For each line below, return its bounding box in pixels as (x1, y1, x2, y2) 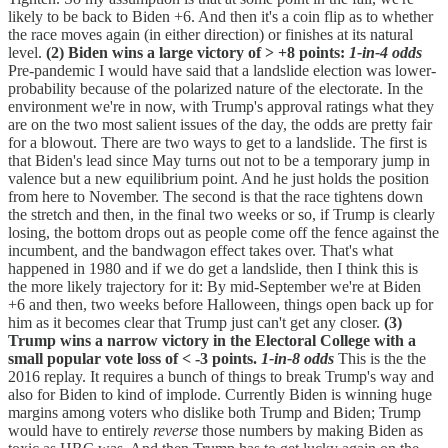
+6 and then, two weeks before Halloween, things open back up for (8, 296, 433, 314)
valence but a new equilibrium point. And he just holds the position (8, 170, 429, 188)
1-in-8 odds (261, 350, 334, 368)
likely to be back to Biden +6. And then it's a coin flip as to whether (8, 8, 433, 26)
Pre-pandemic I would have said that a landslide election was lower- (8, 62, 436, 80)
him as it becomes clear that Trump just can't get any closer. (8, 314, 384, 332)
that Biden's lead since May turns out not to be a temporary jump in (8, 152, 430, 170)
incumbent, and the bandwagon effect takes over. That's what (8, 242, 393, 260)
